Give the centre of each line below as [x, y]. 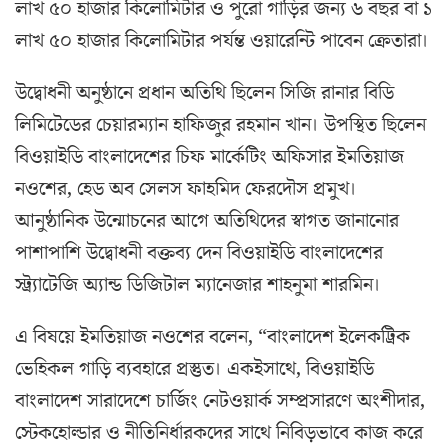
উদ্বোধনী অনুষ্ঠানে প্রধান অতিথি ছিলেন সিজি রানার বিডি [204, 93]
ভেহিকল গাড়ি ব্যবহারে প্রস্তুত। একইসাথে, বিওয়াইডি [194, 369]
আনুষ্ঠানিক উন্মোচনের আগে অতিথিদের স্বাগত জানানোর [207, 221]
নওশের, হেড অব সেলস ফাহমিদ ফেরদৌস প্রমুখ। [186, 189]
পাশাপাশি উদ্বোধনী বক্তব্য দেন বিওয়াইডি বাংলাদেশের [199, 253]
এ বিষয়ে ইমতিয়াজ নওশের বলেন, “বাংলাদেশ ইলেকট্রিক [212, 337]
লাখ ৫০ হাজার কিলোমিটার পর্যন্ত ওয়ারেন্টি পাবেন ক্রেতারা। [222, 41]
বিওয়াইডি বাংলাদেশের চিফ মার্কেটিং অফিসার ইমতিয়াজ [209, 157]
